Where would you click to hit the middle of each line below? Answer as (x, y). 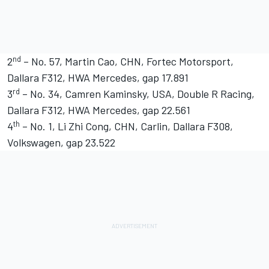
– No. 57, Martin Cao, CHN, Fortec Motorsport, (127, 62)
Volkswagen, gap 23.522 (61, 143)
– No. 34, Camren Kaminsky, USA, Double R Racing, (137, 94)
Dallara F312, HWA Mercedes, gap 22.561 (99, 110)
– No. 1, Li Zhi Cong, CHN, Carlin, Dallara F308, (126, 126)
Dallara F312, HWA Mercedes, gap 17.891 (98, 78)
